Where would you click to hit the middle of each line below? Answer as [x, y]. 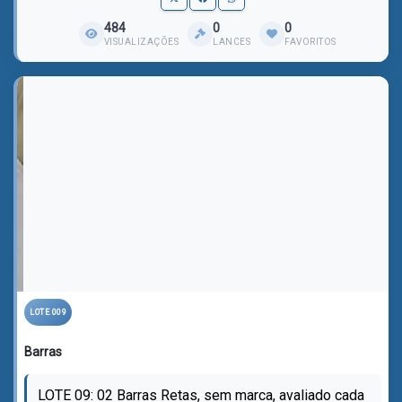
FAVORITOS [310, 42]
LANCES [232, 42]
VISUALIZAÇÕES [141, 42]
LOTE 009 [48, 312]
